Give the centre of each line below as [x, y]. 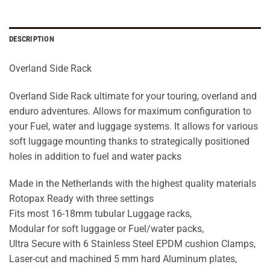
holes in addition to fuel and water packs [95, 156]
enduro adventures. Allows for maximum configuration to [130, 111]
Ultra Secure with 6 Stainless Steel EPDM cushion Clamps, [132, 244]
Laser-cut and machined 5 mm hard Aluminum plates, [123, 259]
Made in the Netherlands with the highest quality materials [133, 184]
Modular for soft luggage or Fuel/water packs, [106, 229]
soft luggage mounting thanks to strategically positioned [129, 141]
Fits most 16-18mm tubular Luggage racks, [100, 214]
